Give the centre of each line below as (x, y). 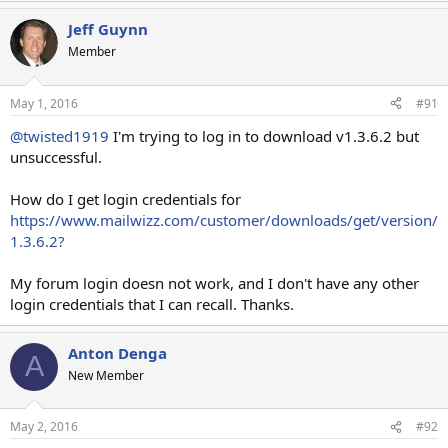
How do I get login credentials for (125, 198)
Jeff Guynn (108, 29)
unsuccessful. (56, 156)
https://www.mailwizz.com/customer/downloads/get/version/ (224, 219)
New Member (106, 375)
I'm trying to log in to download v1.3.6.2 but (264, 135)
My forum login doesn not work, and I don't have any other (214, 282)
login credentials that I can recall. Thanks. (152, 303)
